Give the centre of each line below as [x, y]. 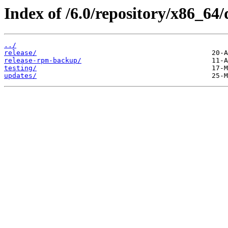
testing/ [20, 68]
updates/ [20, 76]
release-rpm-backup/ [43, 61]
